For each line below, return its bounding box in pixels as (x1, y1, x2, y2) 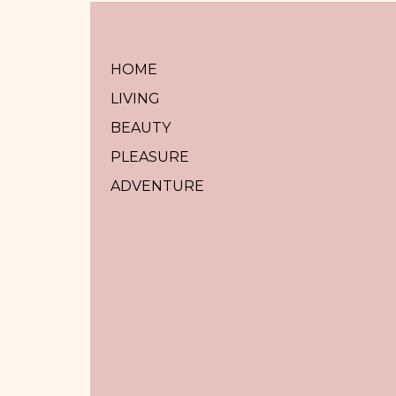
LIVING (110, 89, 160, 107)
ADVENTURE (110, 177, 204, 194)
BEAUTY (110, 118, 171, 136)
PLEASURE (110, 148, 189, 165)
